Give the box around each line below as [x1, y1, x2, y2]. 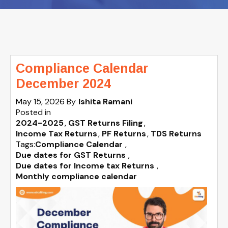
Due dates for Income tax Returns [16, 160, 154, 171]
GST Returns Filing [68, 118, 143, 128]
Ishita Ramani [78, 96, 132, 107]
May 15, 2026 [16, 96, 67, 107]
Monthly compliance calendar [16, 171, 137, 182]
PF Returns [102, 128, 146, 139]
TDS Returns [151, 128, 202, 139]
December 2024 [16, 76, 111, 91]
